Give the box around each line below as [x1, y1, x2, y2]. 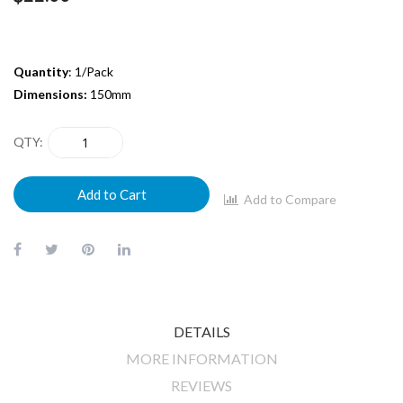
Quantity [13, 63, 68, 79]
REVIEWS [171, 376, 232, 394]
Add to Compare [244, 192, 336, 208]
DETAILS [173, 322, 230, 340]
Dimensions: [13, 85, 87, 102]
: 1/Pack [68, 63, 113, 79]
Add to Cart [76, 185, 147, 202]
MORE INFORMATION [125, 349, 278, 367]
